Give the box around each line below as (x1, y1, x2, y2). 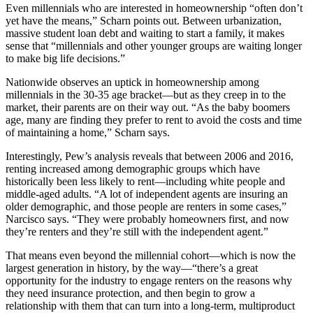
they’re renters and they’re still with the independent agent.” (6, 226, 268, 238)
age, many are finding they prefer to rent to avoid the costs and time (6, 114, 302, 126)
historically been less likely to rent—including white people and (6, 175, 285, 188)
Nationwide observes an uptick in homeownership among (6, 76, 259, 89)
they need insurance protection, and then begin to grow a (6, 287, 255, 300)
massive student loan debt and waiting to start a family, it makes (6, 27, 284, 40)
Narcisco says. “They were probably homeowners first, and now (6, 213, 289, 226)
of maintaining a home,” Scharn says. (6, 126, 170, 139)
